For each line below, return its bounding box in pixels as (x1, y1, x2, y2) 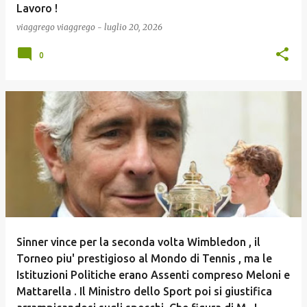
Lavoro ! (16, 2, 58, 14)
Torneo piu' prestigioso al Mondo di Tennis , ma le (16, 252, 272, 265)
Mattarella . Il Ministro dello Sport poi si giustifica (16, 285, 272, 297)
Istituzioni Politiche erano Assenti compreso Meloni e (16, 269, 290, 281)
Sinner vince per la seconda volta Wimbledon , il (16, 236, 260, 248)
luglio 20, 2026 (104, 22, 162, 32)
